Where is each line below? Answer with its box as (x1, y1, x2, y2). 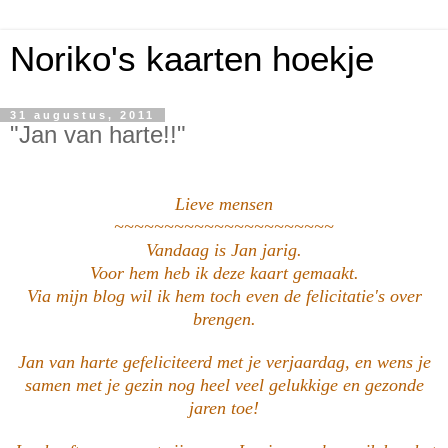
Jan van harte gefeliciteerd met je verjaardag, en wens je (17, 351, 431, 372)
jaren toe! (189, 397, 259, 418)
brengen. (192, 308, 256, 329)
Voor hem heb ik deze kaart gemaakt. (89, 262, 359, 283)
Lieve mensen (175, 193, 273, 214)
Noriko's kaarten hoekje (10, 40, 374, 78)
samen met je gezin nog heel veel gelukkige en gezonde (24, 374, 424, 395)
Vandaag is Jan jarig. (146, 239, 302, 260)
